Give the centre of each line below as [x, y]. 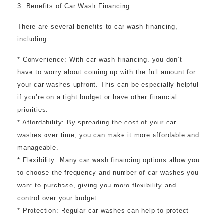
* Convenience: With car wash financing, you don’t [100, 60]
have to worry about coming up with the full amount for [107, 72]
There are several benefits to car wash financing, [98, 27]
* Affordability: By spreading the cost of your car [97, 123]
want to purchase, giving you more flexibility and [97, 186]
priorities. [33, 110]
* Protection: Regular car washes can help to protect [103, 211]
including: [33, 39]
